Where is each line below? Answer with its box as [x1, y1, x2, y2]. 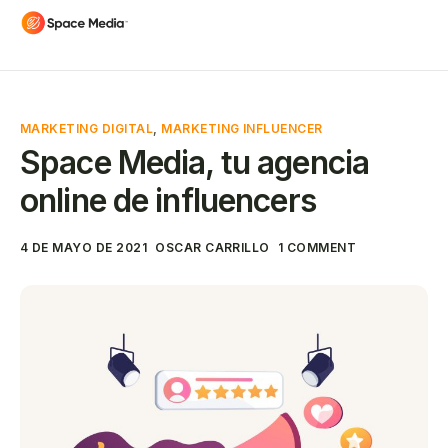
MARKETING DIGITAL [20, 121, 154, 136]
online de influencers [20, 181, 316, 220]
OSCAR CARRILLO [155, 239, 270, 255]
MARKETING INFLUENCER [161, 121, 323, 136]
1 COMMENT [277, 239, 357, 255]
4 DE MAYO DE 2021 [20, 239, 148, 255]
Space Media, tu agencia [20, 143, 370, 182]
